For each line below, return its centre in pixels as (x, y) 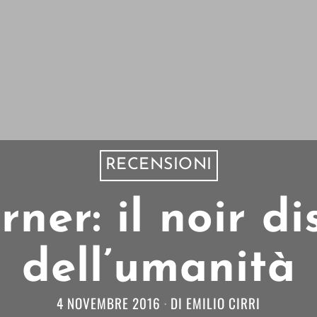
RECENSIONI (158, 166)
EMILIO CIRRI (223, 304)
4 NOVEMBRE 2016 (109, 304)
